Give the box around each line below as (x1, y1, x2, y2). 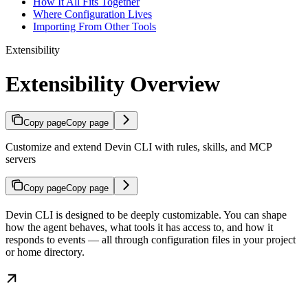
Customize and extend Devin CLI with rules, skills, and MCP (5, 141, 272, 153)
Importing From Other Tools (33, 21, 156, 33)
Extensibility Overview (5, 71, 220, 96)
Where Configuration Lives (33, 8, 152, 21)
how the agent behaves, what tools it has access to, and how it (5, 221, 273, 234)
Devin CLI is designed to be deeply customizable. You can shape (5, 209, 287, 221)
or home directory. (5, 246, 85, 258)
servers (5, 153, 36, 166)
